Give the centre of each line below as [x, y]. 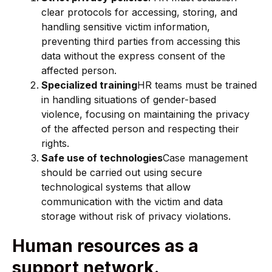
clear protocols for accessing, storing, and [139, 12]
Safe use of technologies [102, 158]
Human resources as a [105, 246]
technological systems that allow [116, 187]
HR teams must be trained [197, 85]
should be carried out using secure [122, 173]
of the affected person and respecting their [140, 129]
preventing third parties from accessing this [141, 42]
